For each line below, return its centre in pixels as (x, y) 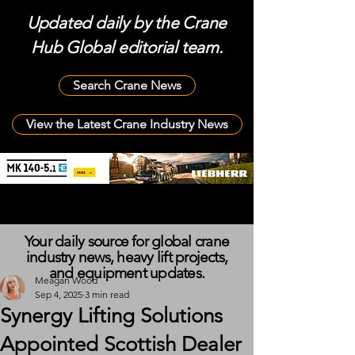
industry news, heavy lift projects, (127, 257)
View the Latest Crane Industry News (127, 124)
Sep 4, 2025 (59, 294)
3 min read (107, 294)
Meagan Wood (66, 280)
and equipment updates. (127, 273)
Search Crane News (127, 85)
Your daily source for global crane (127, 241)
